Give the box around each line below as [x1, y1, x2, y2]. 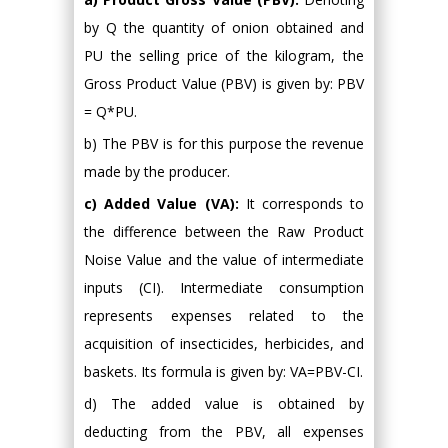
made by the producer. [84, 161, 230, 181]
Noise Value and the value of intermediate [84, 249, 364, 269]
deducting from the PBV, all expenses [84, 421, 364, 441]
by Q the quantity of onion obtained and [84, 17, 364, 37]
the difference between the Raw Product [84, 221, 364, 241]
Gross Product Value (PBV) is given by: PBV [84, 73, 364, 93]
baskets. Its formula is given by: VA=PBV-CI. [84, 361, 363, 381]
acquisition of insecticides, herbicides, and [84, 333, 364, 353]
